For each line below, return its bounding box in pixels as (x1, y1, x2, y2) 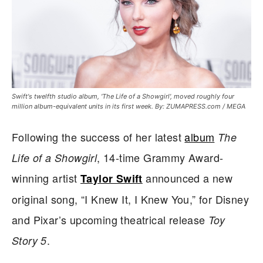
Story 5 (12, 232, 47, 248)
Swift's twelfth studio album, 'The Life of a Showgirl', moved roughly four (12, 92, 234, 100)
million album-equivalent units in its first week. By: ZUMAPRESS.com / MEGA (12, 102, 245, 110)
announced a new (142, 170, 233, 186)
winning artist (12, 170, 81, 186)
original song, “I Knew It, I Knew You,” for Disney (12, 191, 249, 207)
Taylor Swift (80, 170, 143, 186)
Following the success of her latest (12, 129, 185, 144)
